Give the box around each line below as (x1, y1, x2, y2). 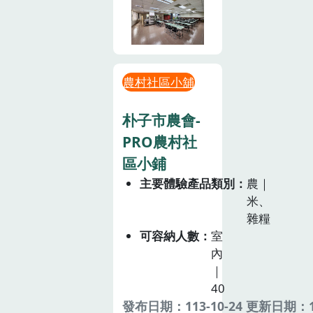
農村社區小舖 (123, 73, 195, 90)
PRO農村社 (122, 132, 198, 152)
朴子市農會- (122, 110, 201, 131)
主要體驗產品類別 (140, 175, 235, 192)
